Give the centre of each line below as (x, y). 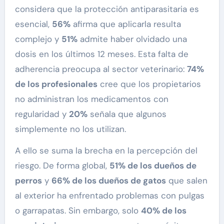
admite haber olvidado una (132, 39)
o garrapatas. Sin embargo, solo (78, 210)
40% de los (163, 210)
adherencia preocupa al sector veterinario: (101, 69)
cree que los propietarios (149, 84)
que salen (186, 180)
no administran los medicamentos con (91, 99)
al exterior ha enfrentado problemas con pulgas (109, 195)
